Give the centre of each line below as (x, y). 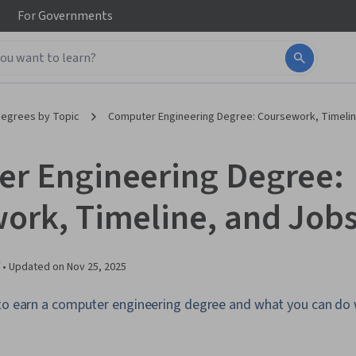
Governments (74, 16)
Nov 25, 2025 (97, 267)
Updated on (38, 267)
